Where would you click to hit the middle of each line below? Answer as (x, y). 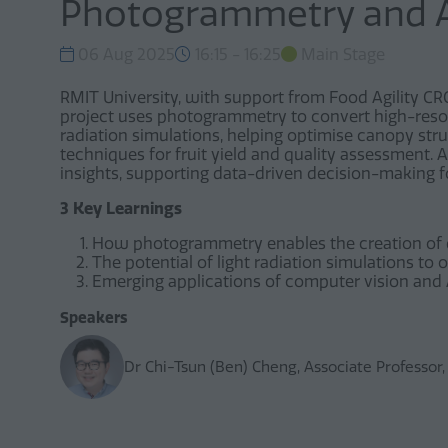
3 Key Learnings (121, 208)
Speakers (93, 318)
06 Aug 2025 (124, 54)
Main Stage (343, 54)
